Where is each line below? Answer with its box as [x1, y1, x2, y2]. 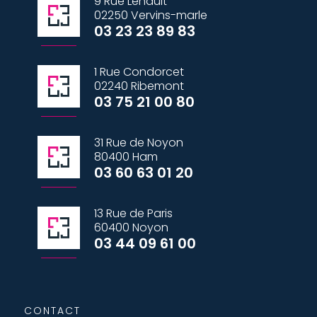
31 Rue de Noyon [93, 134, 183, 151]
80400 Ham [93, 149, 158, 166]
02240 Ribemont [93, 78, 184, 95]
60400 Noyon [93, 219, 168, 236]
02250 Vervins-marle [93, 7, 207, 24]
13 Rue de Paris [93, 205, 173, 222]
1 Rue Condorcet [93, 64, 184, 81]
